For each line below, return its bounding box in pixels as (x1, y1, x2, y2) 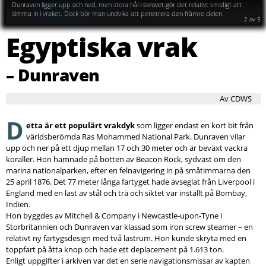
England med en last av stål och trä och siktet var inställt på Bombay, (6, 187, 247, 198)
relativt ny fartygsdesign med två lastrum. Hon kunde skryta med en (6, 232, 246, 243)
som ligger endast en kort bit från (135, 119, 254, 131)
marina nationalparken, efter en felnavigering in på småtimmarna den (6, 164, 251, 176)
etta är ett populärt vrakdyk (26, 119, 135, 131)
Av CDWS (219, 93, 252, 104)
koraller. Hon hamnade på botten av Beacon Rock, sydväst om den (6, 153, 241, 164)
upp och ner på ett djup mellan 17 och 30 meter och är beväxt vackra (6, 142, 248, 153)
